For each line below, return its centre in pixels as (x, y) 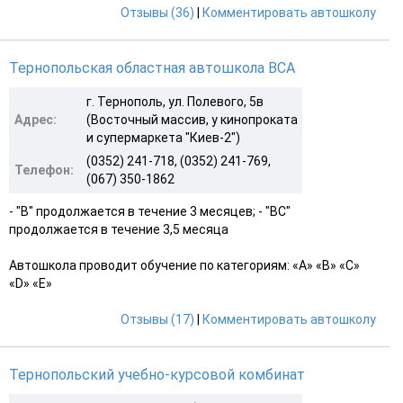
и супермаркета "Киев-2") (163, 137)
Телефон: (44, 170)
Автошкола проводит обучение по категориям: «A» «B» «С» (184, 265)
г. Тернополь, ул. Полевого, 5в (175, 101)
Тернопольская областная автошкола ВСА (152, 67)
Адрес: (36, 119)
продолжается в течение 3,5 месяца (119, 229)
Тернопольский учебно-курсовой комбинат (157, 374)
